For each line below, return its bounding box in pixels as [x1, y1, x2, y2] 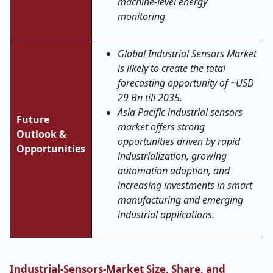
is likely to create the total [118, 62, 225, 75]
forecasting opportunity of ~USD [118, 76, 254, 90]
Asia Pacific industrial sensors [118, 105, 243, 119]
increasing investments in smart [118, 179, 252, 192]
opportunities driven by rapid [118, 135, 240, 148]
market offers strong [118, 120, 205, 133]
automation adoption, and [118, 164, 230, 177]
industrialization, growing [118, 149, 227, 163]
